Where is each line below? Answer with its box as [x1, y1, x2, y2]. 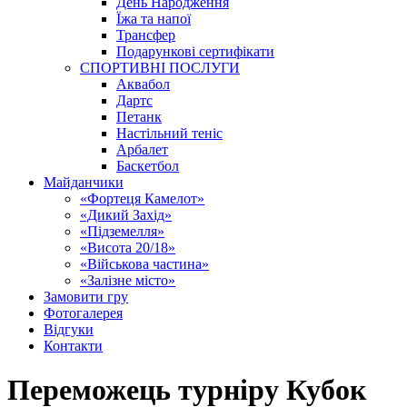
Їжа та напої [116, 11, 191, 26]
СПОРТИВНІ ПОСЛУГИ [80, 60, 240, 75]
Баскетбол [116, 158, 179, 174]
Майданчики [44, 174, 124, 190]
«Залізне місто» [80, 273, 175, 288]
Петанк [116, 109, 162, 124]
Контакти [44, 338, 103, 353]
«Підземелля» [80, 223, 164, 239]
